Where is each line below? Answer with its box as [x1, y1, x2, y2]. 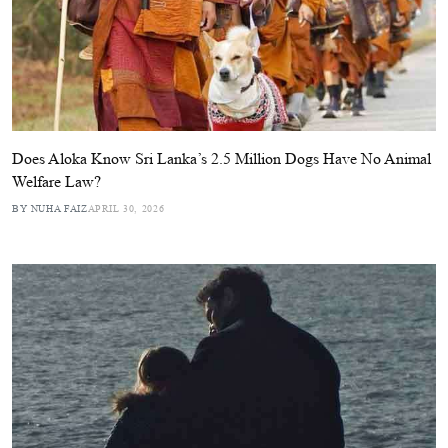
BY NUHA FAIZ [12, 203, 88, 214]
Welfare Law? [12, 172, 101, 191]
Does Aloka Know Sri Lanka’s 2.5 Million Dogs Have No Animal [12, 149, 431, 168]
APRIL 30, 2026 [87, 203, 165, 214]
